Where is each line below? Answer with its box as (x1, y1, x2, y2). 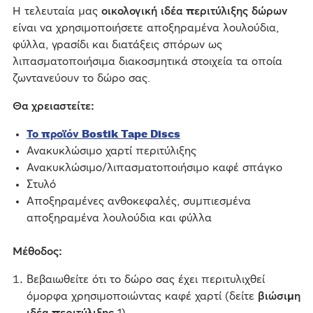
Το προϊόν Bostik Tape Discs (26, 129, 180, 140)
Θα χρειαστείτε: (12, 101, 94, 112)
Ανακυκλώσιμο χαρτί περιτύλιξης (26, 145, 196, 157)
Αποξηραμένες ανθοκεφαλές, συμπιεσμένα (26, 196, 251, 208)
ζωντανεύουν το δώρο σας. (12, 73, 150, 85)
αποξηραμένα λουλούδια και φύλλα (26, 212, 212, 224)
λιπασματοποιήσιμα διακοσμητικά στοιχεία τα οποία (12, 56, 282, 68)
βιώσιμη (254, 291, 300, 303)
